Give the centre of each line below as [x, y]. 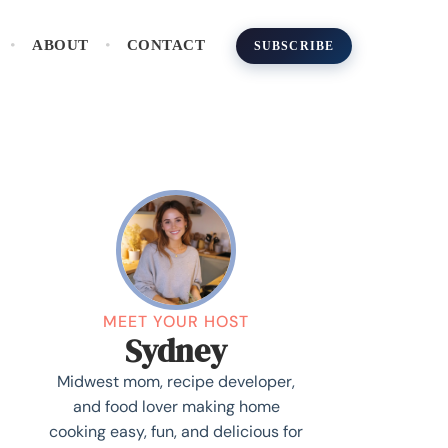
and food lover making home [176, 406]
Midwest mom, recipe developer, [176, 381]
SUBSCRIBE [294, 45]
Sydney [176, 350]
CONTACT [166, 44]
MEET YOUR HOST [176, 321]
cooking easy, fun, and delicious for [176, 431]
